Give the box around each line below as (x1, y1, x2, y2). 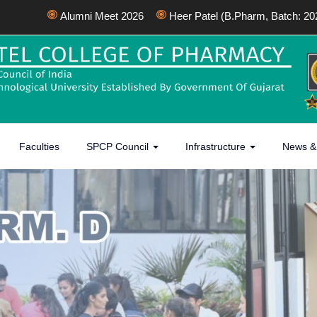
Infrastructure (185, 141, 249, 153)
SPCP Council (86, 141, 152, 153)
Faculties (19, 141, 60, 153)
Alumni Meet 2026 (35, 9, 120, 22)
